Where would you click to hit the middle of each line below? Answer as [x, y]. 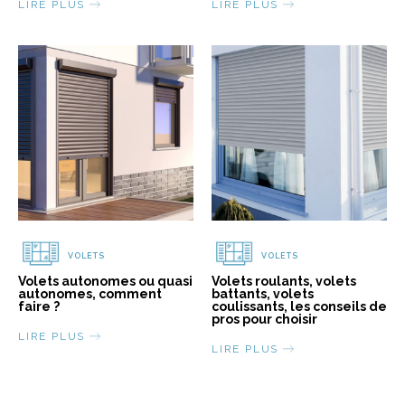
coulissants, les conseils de [299, 307]
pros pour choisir [264, 320]
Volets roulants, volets [284, 282]
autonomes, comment [90, 294]
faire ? [39, 307]
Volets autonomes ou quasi [105, 282]
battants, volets [263, 294]
